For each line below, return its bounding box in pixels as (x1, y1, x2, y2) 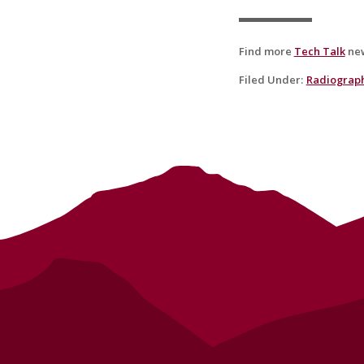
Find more (238, 43, 294, 58)
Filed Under (238, 71, 301, 87)
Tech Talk (293, 43, 345, 58)
